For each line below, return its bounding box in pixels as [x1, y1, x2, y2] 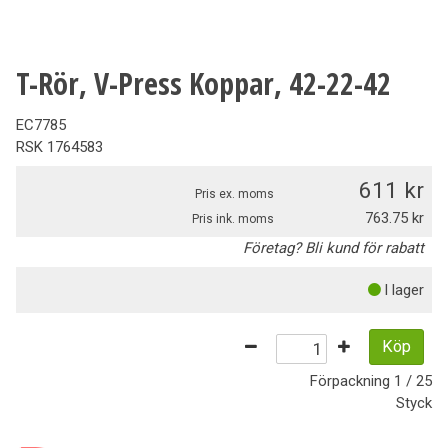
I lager [384, 281, 424, 300]
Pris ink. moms [192, 212, 274, 227]
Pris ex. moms [195, 187, 274, 202]
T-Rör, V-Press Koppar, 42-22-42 [16, 63, 391, 105]
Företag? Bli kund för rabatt [243, 239, 424, 258]
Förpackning [310, 371, 394, 390]
